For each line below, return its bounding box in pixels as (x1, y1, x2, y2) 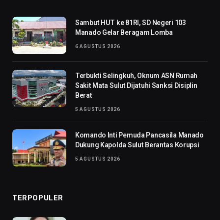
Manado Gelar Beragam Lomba (75, 28, 173, 37)
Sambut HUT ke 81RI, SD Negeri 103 (75, 19, 186, 27)
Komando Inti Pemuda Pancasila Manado (75, 131, 204, 139)
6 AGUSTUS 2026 (75, 44, 120, 50)
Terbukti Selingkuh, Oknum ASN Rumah (75, 72, 198, 80)
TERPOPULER (12, 193, 63, 203)
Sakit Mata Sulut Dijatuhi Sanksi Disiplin (75, 82, 197, 90)
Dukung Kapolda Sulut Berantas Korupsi (75, 141, 199, 149)
